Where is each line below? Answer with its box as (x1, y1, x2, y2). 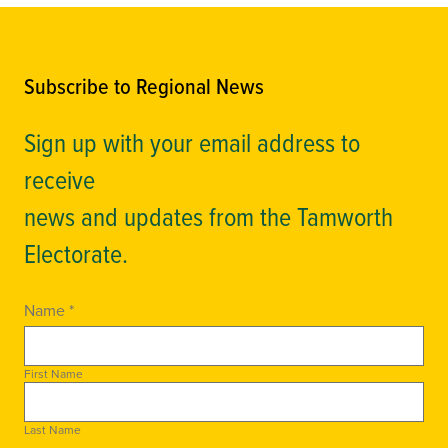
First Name (24, 364, 83, 382)
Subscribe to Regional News (24, 70, 264, 102)
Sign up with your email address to (24, 123, 360, 160)
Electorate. (24, 234, 128, 271)
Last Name (24, 420, 81, 438)
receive (24, 160, 101, 197)
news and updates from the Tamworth (24, 197, 399, 234)
